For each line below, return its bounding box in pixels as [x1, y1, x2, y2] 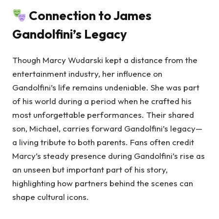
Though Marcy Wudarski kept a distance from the [12, 54, 197, 65]
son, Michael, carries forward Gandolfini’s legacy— [12, 123, 202, 133]
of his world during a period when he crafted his [12, 95, 192, 106]
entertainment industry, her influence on [12, 68, 162, 79]
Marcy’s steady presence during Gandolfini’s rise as [12, 150, 205, 161]
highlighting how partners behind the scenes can [12, 177, 193, 188]
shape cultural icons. [12, 191, 89, 202]
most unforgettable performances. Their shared [12, 109, 194, 120]
